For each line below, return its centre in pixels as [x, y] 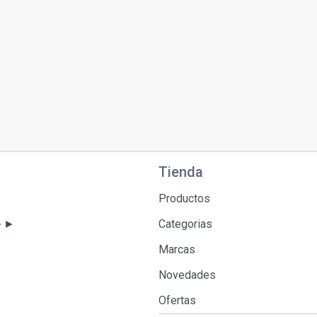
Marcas [177, 249]
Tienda [181, 172]
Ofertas [177, 300]
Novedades [187, 275]
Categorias [185, 224]
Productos [184, 198]
